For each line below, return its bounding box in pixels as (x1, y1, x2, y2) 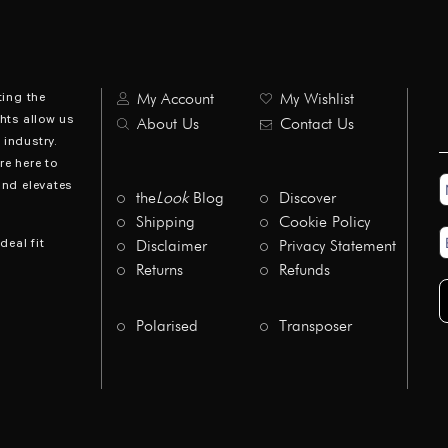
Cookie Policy (278, 214, 370, 231)
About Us (137, 116, 200, 133)
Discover (278, 190, 336, 207)
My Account (137, 91, 215, 108)
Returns (136, 262, 184, 279)
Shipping (136, 214, 196, 231)
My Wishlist (279, 91, 354, 108)
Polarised (136, 318, 199, 335)
